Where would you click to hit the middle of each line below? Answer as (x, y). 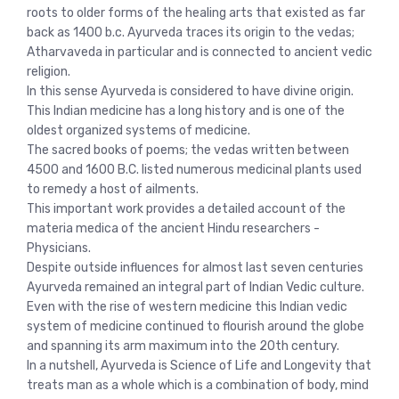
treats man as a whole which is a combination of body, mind (198, 385)
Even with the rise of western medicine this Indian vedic (187, 306)
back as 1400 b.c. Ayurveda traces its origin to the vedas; (191, 32)
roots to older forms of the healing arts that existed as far (196, 12)
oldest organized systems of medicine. (138, 130)
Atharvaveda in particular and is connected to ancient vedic (199, 52)
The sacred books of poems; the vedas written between (188, 150)
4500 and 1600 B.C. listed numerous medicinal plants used (194, 169)
